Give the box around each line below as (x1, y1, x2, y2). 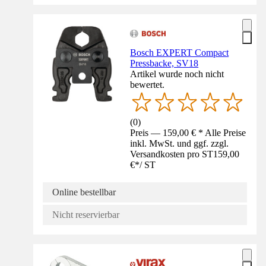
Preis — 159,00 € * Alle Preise (130, 128, 246, 138)
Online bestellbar (52, 187, 116, 198)
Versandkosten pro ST (130, 149, 214, 160)
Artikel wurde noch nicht (130, 69, 224, 80)
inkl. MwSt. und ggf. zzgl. (130, 138, 229, 149)
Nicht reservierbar (52, 210, 119, 220)
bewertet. (130, 80, 165, 90)
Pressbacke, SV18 (130, 58, 199, 69)
